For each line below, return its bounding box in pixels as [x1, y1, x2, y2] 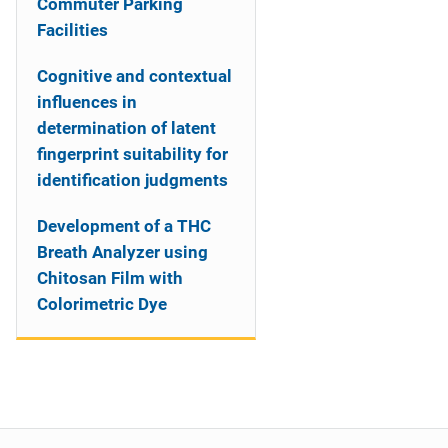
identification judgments [37, 170, 228, 190]
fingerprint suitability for [37, 144, 228, 164]
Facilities [37, 20, 108, 40]
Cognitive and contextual [37, 66, 232, 86]
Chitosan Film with [37, 268, 183, 288]
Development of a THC [37, 216, 211, 236]
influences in [37, 92, 137, 112]
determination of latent [37, 118, 216, 138]
